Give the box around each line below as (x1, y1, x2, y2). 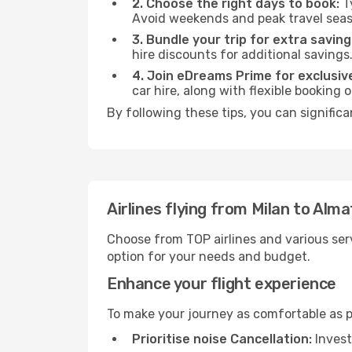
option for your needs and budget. (107, 249, 310, 264)
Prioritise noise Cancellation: (132, 332, 312, 346)
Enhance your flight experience (107, 274, 336, 293)
